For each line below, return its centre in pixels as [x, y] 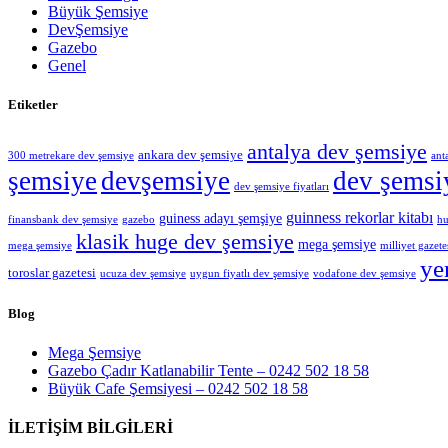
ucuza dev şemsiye [143, 274]
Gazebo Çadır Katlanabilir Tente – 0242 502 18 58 [208, 370]
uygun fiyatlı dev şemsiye [249, 274]
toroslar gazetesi [52, 273]
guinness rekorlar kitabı [359, 218]
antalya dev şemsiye [337, 152]
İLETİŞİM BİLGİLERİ [90, 428]
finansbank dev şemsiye [63, 220]
